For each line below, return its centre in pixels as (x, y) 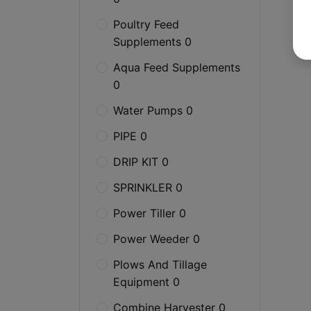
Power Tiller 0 (150, 213)
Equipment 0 (146, 282)
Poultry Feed (146, 24)
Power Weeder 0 (157, 239)
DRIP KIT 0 (141, 162)
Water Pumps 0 (153, 110)
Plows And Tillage (160, 264)
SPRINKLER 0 (148, 187)
